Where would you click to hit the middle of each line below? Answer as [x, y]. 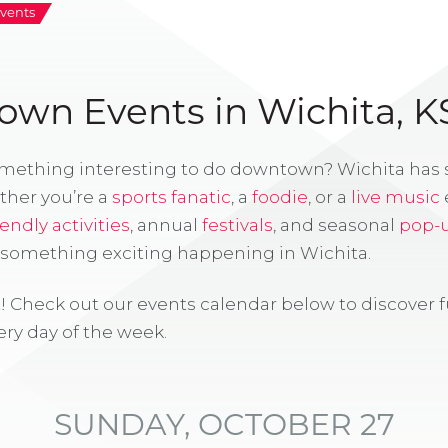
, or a [329, 197]
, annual [166, 225]
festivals [237, 225]
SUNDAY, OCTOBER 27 [224, 428]
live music [395, 197]
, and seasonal [336, 225]
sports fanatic [171, 197]
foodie [280, 197]
